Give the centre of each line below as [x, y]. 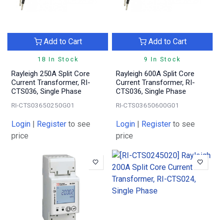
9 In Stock [162, 59]
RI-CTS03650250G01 [43, 105]
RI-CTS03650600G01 [148, 105]
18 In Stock [58, 59]
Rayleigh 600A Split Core [155, 73]
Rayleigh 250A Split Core [51, 73]
